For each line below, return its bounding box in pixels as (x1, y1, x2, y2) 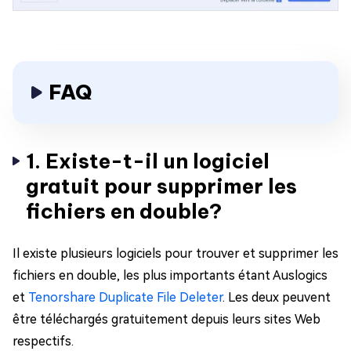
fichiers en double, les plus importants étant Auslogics (13, 267, 327, 283)
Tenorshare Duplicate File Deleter (28, 289, 223, 305)
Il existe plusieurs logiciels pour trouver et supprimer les (13, 245, 338, 261)
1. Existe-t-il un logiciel (26, 147, 270, 174)
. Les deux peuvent (223, 289, 331, 305)
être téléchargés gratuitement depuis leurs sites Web (13, 311, 320, 327)
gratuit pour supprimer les (26, 172, 297, 199)
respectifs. (13, 333, 74, 349)
